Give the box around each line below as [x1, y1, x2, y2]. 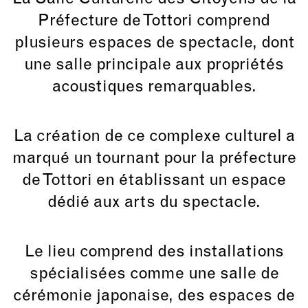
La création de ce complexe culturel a [13, 128, 295, 145]
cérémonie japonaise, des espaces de [13, 287, 295, 305]
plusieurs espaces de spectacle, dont [14, 34, 294, 52]
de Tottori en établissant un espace [22, 172, 286, 189]
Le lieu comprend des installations [24, 243, 284, 261]
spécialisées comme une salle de [29, 265, 279, 283]
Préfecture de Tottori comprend [38, 12, 270, 30]
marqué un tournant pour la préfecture [12, 150, 296, 167]
